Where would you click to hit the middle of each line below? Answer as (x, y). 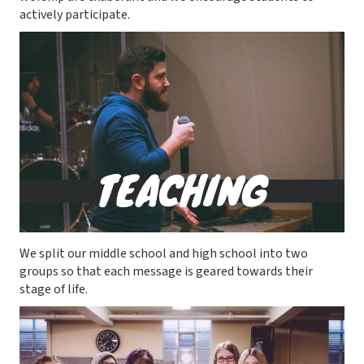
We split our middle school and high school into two (164, 254)
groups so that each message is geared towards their (166, 272)
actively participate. (75, 15)
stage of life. (54, 290)
